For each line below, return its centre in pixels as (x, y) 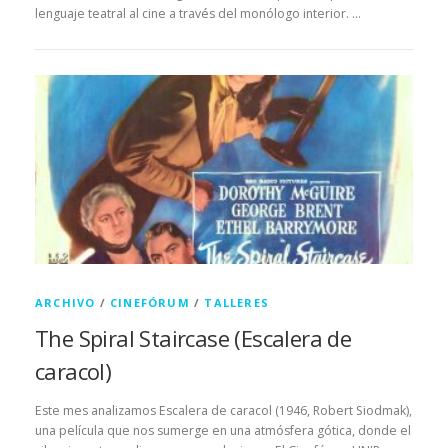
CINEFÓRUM (150, 302)
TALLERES (237, 302)
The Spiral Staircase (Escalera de (193, 337)
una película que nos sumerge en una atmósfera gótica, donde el (223, 430)
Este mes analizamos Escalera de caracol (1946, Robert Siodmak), (223, 410)
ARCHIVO (65, 302)
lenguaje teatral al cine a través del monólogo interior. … (198, 13)
